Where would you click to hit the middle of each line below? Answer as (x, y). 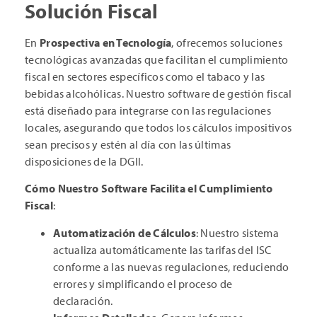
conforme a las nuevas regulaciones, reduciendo (171, 266)
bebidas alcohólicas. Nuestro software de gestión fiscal (158, 93)
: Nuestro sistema (237, 232)
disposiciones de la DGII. (84, 161)
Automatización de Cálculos (125, 232)
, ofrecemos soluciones (227, 42)
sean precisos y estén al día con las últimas (128, 144)
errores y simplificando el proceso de (143, 283)
